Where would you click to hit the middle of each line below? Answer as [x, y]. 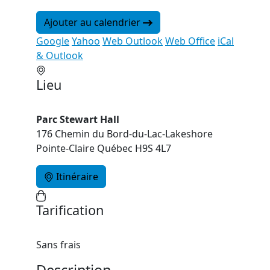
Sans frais [58, 244]
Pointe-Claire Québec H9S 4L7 [104, 148]
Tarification [70, 210]
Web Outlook [133, 41]
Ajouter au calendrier [93, 22]
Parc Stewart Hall [78, 119]
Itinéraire [76, 176]
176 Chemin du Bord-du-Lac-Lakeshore [124, 133]
